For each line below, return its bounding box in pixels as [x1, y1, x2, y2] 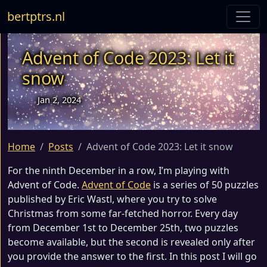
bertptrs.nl [7, 8, 65, 24]
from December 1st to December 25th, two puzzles [8, 221, 238, 234]
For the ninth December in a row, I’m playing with [8, 164, 229, 177]
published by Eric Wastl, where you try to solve [8, 193, 217, 206]
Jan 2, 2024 [38, 94, 82, 105]
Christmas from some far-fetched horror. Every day [8, 207, 238, 220]
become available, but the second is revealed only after [8, 235, 255, 249]
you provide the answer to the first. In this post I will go [8, 250, 257, 263]
